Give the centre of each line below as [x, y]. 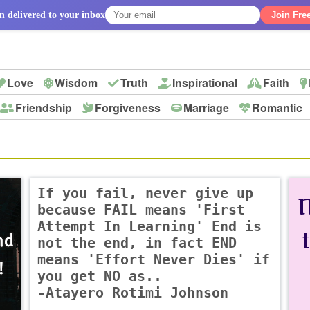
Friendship [44, 108]
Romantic [277, 108]
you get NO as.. [99, 276]
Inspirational [205, 83]
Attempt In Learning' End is [149, 227]
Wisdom [76, 83]
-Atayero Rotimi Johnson [133, 293]
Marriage [207, 108]
